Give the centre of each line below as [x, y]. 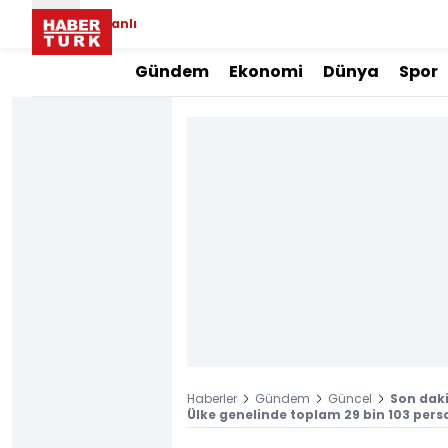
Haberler [212, 398]
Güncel [350, 398]
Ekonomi [266, 71]
